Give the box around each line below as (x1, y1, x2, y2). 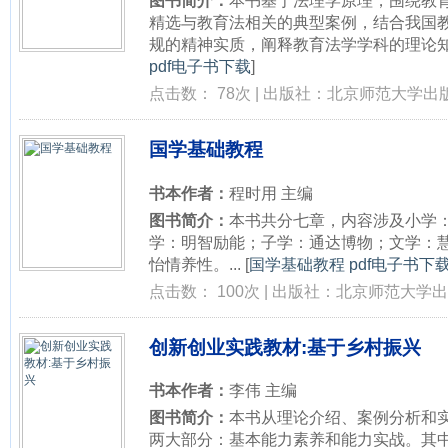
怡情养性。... (149, 254, 241, 273)
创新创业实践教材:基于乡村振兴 (149, 336, 421, 358)
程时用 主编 (229, 183, 313, 202)
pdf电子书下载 (149, 57, 251, 76)
